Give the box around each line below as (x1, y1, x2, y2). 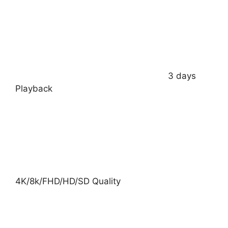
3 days (168, 70, 196, 81)
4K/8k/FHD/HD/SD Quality (15, 176, 121, 186)
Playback (15, 83, 52, 94)
